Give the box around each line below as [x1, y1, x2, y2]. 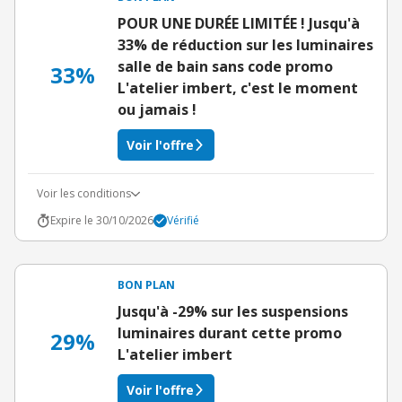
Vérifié [167, 213, 199, 228]
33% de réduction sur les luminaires [118, 35, 373, 55]
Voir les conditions [37, 186, 131, 201]
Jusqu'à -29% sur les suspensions [118, 301, 348, 321]
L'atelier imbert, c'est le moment [118, 78, 358, 98]
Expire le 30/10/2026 [50, 213, 153, 228]
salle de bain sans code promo [118, 57, 333, 76]
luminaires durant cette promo [118, 323, 342, 343]
